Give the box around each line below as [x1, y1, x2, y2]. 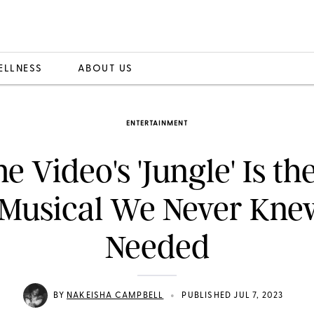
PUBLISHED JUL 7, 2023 [182, 291, 284, 300]
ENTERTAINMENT [126, 120, 188, 128]
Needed [104, 228, 210, 266]
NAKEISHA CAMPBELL [67, 291, 164, 300]
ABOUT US [77, 63, 133, 74]
